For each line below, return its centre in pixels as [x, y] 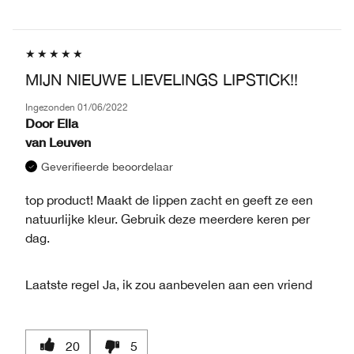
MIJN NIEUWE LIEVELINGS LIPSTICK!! [162, 79]
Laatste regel [62, 284]
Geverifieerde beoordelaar [107, 166]
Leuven [70, 141]
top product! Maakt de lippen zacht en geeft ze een [169, 200]
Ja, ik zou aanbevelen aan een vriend [206, 284]
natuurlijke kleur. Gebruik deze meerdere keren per [168, 218]
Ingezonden [51, 107]
